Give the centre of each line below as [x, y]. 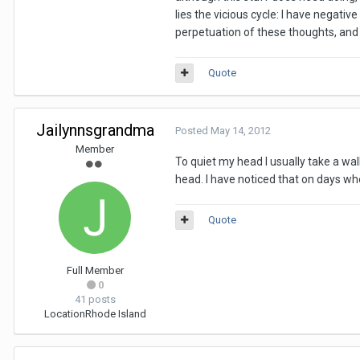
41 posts [95, 299]
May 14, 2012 [241, 131]
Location [64, 314]
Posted [193, 131]
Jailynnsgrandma [95, 130]
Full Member [95, 270]
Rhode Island [115, 314]
